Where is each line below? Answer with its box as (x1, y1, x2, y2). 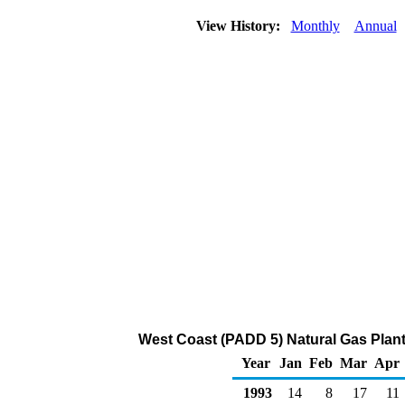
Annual (353, 18, 397, 33)
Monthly (290, 18, 340, 33)
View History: (192, 18, 287, 33)
